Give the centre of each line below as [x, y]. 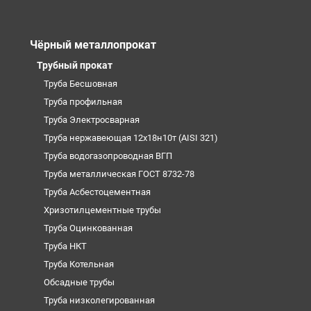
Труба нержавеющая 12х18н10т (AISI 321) [131, 137]
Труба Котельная [78, 264]
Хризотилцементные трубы [102, 210]
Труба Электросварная [91, 119]
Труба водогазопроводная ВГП [108, 155]
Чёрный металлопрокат [93, 44]
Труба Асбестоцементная [97, 192]
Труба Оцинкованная [88, 228]
